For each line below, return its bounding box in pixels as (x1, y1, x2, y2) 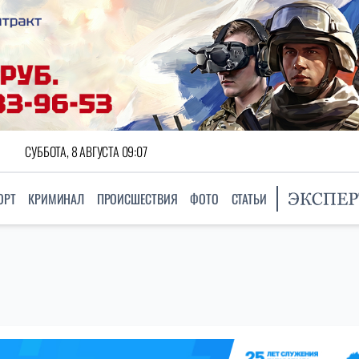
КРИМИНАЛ (28, 189, 84, 209)
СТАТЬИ (231, 189, 267, 209)
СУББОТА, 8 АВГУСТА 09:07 (25, 141, 147, 161)
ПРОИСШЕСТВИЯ (96, 189, 178, 209)
